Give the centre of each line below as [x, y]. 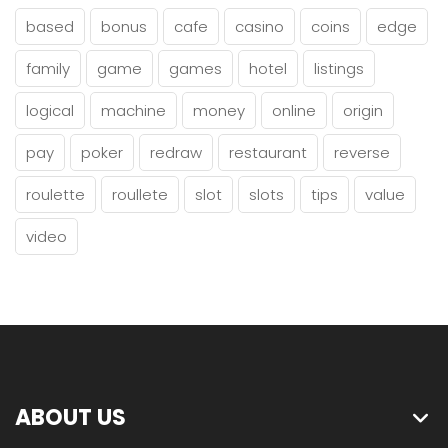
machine [133, 111]
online [294, 111]
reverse [362, 153]
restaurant [268, 153]
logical [50, 111]
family [48, 69]
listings [339, 69]
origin [363, 111]
